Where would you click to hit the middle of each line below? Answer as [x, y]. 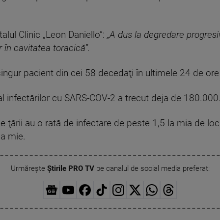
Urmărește [29, 169]
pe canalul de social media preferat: [152, 169]
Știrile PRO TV [70, 169]
